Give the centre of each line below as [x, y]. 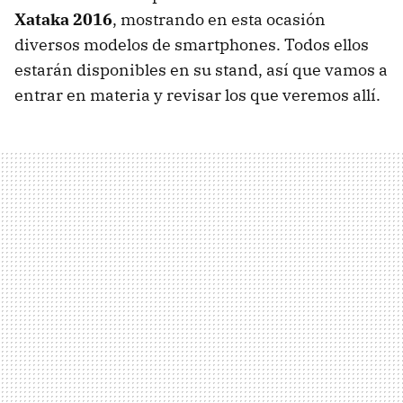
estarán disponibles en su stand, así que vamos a [201, 69]
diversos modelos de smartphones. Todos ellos [192, 44]
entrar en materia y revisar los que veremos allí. [197, 94]
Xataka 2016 [63, 19]
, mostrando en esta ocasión [219, 19]
